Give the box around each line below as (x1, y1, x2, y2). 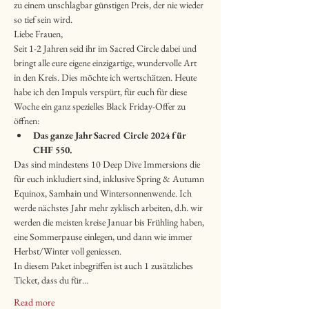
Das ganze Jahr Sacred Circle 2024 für (33, 129, 188, 141)
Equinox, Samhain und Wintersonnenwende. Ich (14, 187, 194, 199)
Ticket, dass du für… (14, 274, 89, 286)
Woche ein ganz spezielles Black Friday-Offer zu (14, 100, 188, 112)
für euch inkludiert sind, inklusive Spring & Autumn (14, 172, 206, 185)
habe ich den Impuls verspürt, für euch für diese (14, 86, 189, 98)
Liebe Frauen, (14, 28, 63, 40)
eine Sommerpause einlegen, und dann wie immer (14, 230, 195, 243)
